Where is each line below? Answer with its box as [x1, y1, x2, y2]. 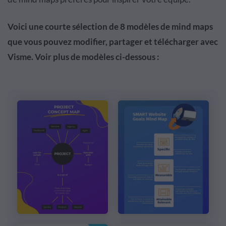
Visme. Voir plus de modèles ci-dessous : [8, 51, 159, 62]
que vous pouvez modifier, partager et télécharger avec [8, 36, 218, 47]
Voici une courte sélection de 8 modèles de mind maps [8, 21, 213, 32]
